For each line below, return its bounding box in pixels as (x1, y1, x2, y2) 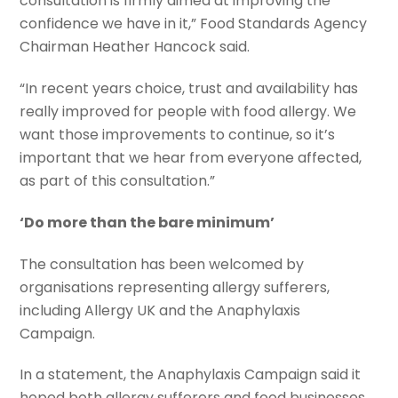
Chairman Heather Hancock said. (20, 36, 251, 58)
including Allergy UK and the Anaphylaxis (20, 299, 301, 321)
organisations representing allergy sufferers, (20, 276, 330, 298)
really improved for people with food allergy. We (20, 101, 357, 123)
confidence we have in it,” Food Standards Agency (20, 13, 368, 35)
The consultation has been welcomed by (20, 253, 305, 275)
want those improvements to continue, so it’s (20, 124, 336, 146)
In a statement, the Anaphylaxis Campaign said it (20, 364, 362, 386)
